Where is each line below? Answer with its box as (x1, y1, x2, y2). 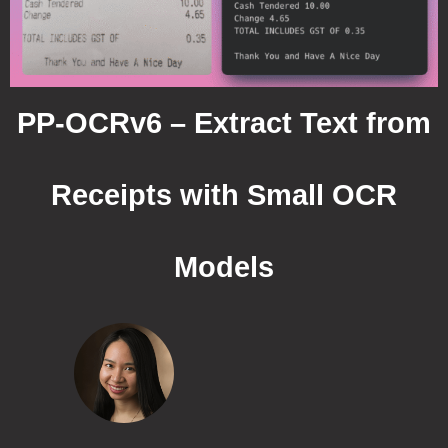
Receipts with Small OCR (51, 178, 397, 211)
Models (174, 250, 274, 283)
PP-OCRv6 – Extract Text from (17, 106, 431, 139)
